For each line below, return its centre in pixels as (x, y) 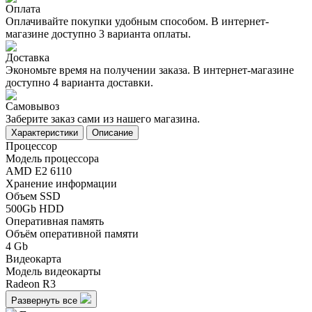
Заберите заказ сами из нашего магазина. (103, 118)
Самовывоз (32, 106)
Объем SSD (33, 196)
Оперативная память (55, 221)
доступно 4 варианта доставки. (79, 82)
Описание (112, 132)
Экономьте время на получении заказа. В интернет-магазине (150, 70)
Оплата (23, 8)
